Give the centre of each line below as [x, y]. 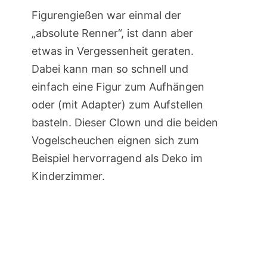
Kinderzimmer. [68, 176]
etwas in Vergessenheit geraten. [112, 51]
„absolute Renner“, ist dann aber [112, 33]
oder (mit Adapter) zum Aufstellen [117, 105]
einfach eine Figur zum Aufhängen [118, 87]
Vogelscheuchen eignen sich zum [115, 140]
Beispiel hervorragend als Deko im [117, 158]
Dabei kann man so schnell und [110, 69]
